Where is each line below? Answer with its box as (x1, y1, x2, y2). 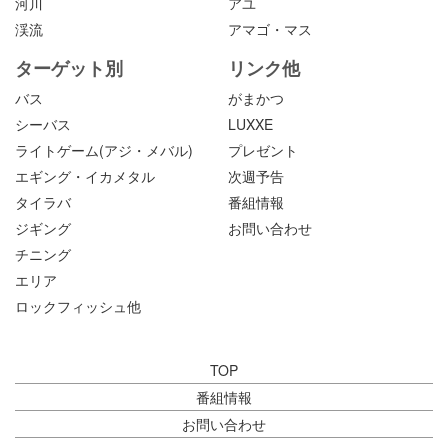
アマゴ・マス (228, 19, 313, 40)
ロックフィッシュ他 (15, 295, 141, 316)
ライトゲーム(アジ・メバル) (15, 139, 193, 160)
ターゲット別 (15, 54, 123, 81)
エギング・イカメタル (15, 165, 155, 186)
